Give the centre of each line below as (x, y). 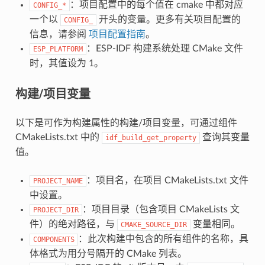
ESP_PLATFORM (58, 49)
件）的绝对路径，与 (73, 224)
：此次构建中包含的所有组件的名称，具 (163, 239)
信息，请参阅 (59, 34)
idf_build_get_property (151, 138)
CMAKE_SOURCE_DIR (153, 224)
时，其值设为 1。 (66, 63)
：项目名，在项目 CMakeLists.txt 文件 (167, 180)
